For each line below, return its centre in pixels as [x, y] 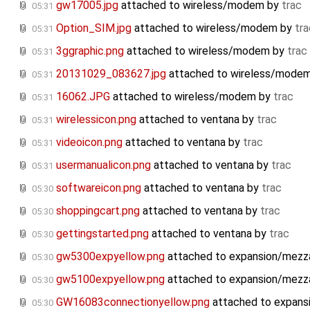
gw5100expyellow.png [110, 279]
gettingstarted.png [102, 233]
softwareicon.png [99, 188]
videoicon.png [89, 142]
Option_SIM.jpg [94, 28]
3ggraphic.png [90, 51]
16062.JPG [83, 96]
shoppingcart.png [98, 210]
